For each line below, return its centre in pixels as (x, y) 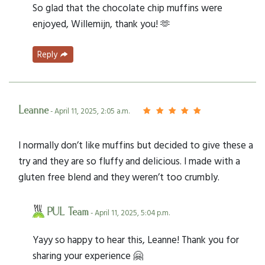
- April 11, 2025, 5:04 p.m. (129, 212)
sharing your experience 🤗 (88, 255)
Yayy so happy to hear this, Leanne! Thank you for (136, 239)
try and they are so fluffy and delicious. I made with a (129, 160)
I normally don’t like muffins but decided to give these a (136, 144)
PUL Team (68, 212)
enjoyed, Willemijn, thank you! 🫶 (101, 24)
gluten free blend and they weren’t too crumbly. (119, 176)
